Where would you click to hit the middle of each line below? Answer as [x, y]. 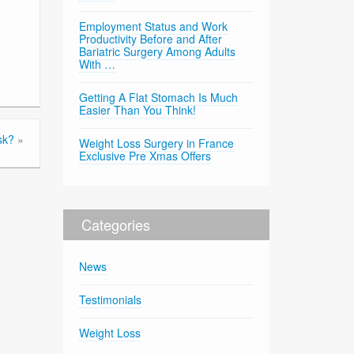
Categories [116, 225]
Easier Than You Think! [138, 110]
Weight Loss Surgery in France [157, 143]
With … [98, 64]
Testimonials [111, 300]
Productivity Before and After [151, 39]
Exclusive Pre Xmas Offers [145, 156]
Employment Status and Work [154, 26]
